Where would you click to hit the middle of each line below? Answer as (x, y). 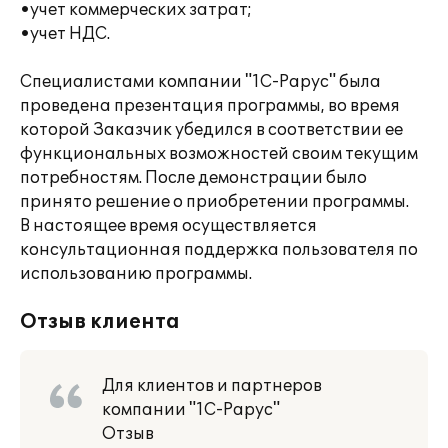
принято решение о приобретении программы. (214, 202)
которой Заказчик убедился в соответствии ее (211, 130)
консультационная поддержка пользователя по (219, 250)
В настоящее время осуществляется (168, 226)
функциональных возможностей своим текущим (219, 154)
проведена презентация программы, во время (210, 106)
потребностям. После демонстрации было (193, 178)
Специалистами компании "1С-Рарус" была (200, 82)
